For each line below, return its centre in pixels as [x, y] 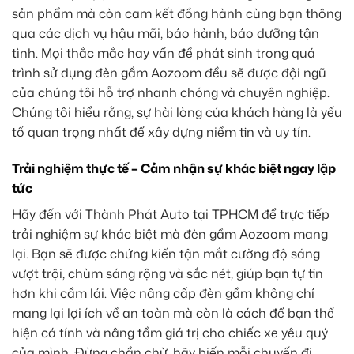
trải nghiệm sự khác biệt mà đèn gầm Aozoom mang [170, 233]
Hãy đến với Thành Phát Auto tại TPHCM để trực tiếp [171, 214]
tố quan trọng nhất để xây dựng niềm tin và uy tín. [161, 132]
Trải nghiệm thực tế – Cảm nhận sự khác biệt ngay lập [174, 168]
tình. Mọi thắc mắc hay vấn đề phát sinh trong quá [164, 53]
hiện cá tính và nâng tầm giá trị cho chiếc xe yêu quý [170, 332]
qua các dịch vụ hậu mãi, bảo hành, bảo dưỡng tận [166, 34]
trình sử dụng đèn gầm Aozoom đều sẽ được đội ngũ [169, 73]
